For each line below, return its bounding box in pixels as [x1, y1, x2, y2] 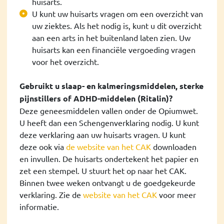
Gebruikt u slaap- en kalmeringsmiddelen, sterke [19, 80, 203, 91]
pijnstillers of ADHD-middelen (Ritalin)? [19, 92, 172, 103]
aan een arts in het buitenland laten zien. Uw [32, 32, 190, 42]
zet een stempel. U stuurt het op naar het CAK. [19, 165, 186, 175]
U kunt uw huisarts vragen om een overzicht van [32, 8, 203, 18]
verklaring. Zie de [19, 189, 83, 199]
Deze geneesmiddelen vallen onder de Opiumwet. [19, 105, 198, 115]
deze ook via [19, 141, 66, 151]
